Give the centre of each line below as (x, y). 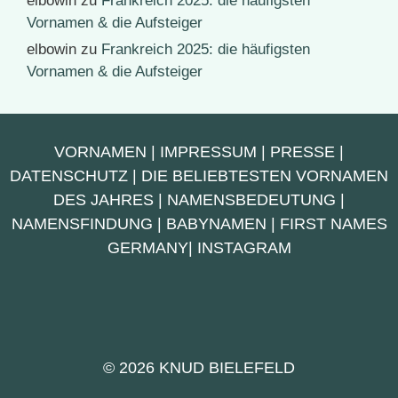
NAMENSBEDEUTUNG (251, 200)
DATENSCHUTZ (69, 176)
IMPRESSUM (208, 152)
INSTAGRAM (244, 248)
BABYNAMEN (216, 224)
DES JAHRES (103, 200)
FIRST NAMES (333, 224)
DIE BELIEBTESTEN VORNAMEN (265, 176)
